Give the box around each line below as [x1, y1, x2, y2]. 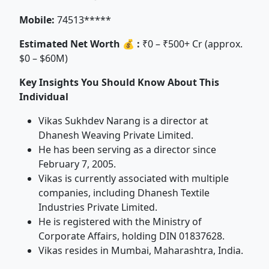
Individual [19, 90, 68, 103]
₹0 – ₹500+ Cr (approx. [140, 37, 243, 50]
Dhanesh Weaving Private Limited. [38, 128, 193, 142]
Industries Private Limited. [38, 201, 157, 214]
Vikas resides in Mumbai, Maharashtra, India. [38, 244, 243, 257]
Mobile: [19, 13, 55, 26]
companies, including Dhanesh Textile [38, 186, 210, 199]
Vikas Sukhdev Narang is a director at [38, 114, 208, 127]
